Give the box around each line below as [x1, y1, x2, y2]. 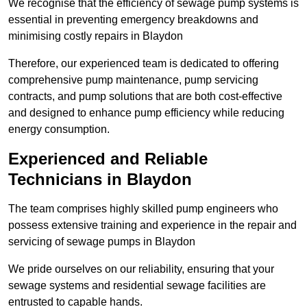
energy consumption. [8, 123, 110, 136]
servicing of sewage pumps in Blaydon [8, 236, 195, 248]
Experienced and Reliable [8, 149, 208, 169]
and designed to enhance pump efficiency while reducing [8, 107, 284, 119]
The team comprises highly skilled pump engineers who [8, 203, 278, 215]
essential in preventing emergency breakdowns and [8, 14, 258, 26]
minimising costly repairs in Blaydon [8, 30, 183, 42]
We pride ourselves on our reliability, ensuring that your [8, 263, 274, 275]
